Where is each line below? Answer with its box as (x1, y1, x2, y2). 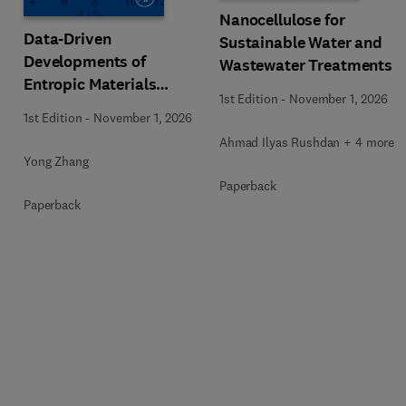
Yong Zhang (24, 153, 89, 169)
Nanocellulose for (219, 8, 345, 31)
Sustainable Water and (219, 31, 383, 53)
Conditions (24, 119, 102, 140)
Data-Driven (24, 28, 111, 50)
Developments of (24, 51, 146, 72)
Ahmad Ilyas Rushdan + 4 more (219, 133, 395, 150)
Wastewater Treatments (219, 53, 393, 76)
